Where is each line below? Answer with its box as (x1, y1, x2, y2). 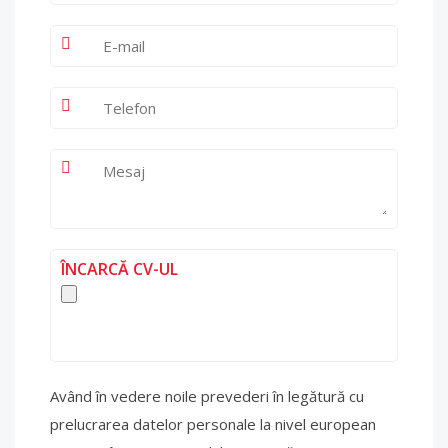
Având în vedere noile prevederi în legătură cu (50, 386, 364, 406)
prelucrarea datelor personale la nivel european (50, 414, 376, 434)
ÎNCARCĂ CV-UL (61, 258, 178, 280)
